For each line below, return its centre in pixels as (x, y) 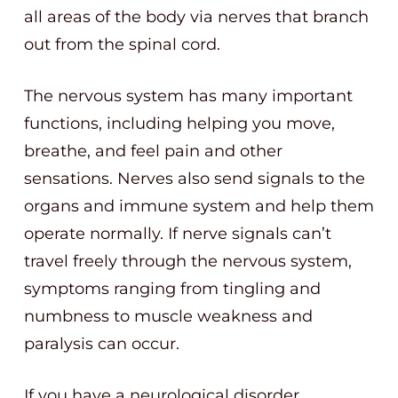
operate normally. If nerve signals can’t (178, 234)
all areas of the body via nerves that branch (196, 17)
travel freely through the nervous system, (188, 261)
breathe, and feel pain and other (153, 151)
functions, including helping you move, (179, 123)
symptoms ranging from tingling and (172, 289)
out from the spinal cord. (122, 44)
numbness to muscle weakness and (168, 316)
